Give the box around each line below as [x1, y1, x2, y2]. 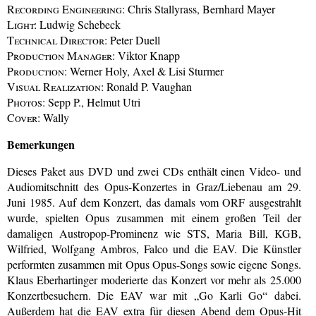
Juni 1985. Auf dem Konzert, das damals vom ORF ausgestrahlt [7, 194, 301, 209]
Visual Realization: [7, 79, 104, 95]
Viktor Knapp [115, 48, 180, 63]
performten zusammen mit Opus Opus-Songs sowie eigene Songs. [7, 256, 301, 272]
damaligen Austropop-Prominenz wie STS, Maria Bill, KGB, [7, 225, 301, 241]
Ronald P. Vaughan [104, 79, 192, 95]
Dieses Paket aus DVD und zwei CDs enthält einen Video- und [7, 163, 301, 178]
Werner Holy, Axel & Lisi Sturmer [67, 63, 224, 79]
